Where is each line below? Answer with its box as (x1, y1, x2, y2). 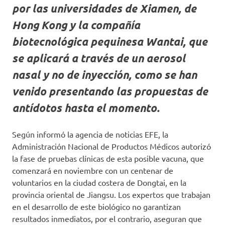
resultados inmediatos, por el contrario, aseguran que (12, 213, 202, 223)
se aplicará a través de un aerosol (12, 51, 185, 65)
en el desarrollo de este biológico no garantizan (12, 201, 181, 211)
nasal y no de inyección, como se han (12, 68, 197, 81)
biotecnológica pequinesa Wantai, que (12, 35, 207, 48)
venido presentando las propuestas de (12, 84, 208, 98)
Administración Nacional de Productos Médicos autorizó (12, 141, 211, 151)
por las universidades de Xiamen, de (12, 2, 196, 15)
